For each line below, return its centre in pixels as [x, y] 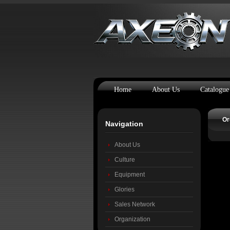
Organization [132, 219]
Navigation [124, 124]
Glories [124, 189]
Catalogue [215, 90]
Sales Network [135, 204]
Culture [125, 160]
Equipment [130, 175]
